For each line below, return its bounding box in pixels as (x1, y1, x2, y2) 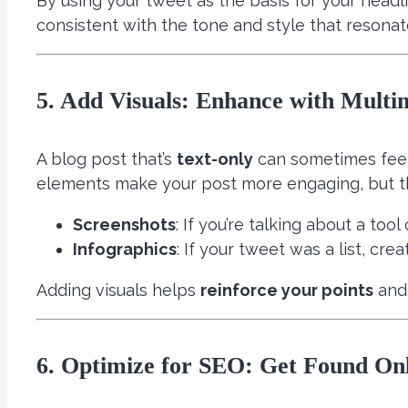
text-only (177, 148, 253, 168)
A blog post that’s (36, 148, 177, 168)
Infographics (73, 239, 177, 259)
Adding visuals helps (36, 280, 200, 300)
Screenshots (73, 214, 176, 234)
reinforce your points (200, 280, 373, 300)
